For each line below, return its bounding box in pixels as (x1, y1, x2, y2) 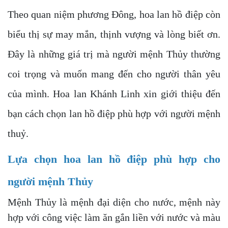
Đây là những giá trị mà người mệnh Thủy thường (8, 48, 220, 60)
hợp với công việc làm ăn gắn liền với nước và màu (8, 212, 220, 223)
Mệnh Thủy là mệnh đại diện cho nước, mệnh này (8, 196, 220, 208)
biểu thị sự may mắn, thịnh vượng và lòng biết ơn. (8, 28, 220, 40)
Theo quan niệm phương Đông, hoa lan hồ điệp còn (8, 9, 220, 20)
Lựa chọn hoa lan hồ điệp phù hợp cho (8, 153, 220, 165)
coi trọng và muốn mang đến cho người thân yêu (8, 68, 220, 79)
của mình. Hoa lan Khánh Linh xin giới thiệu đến (8, 88, 220, 99)
